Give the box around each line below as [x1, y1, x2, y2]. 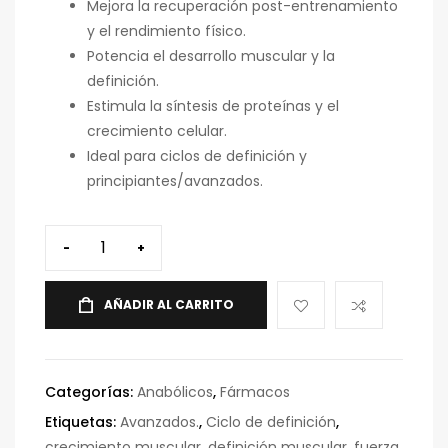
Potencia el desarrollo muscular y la [87, 46, 335, 66]
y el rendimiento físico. [87, 21, 246, 41]
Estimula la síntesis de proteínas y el [87, 96, 339, 116]
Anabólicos [137, 382, 213, 402]
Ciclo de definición [206, 412, 336, 432]
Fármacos [220, 382, 290, 402]
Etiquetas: [45, 412, 120, 432]
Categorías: [45, 382, 137, 402]
